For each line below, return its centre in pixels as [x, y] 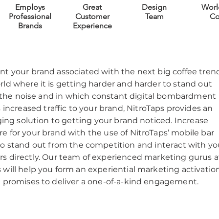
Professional [30, 16]
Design [154, 7]
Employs [30, 7]
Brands [30, 26]
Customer [92, 16]
